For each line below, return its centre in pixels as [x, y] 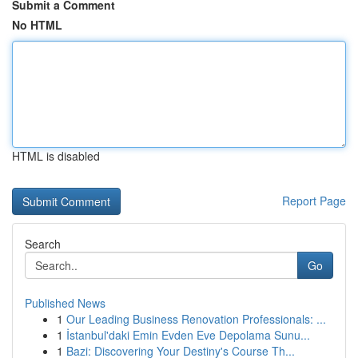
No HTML [37, 25]
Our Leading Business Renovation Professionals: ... [196, 319]
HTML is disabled [56, 156]
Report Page [314, 201]
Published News [65, 303]
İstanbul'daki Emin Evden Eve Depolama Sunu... [188, 335]
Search [43, 244]
